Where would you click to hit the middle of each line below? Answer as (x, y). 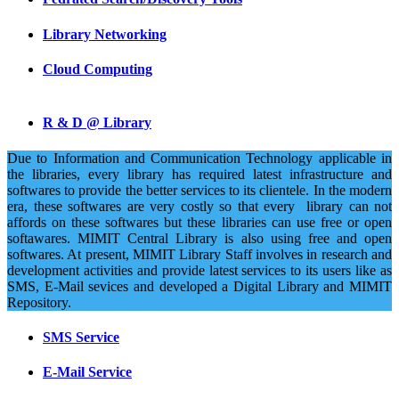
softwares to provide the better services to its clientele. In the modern (199, 190)
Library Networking (105, 34)
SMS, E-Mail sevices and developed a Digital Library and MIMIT (199, 286)
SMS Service (81, 337)
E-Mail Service (87, 372)
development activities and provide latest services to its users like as (199, 270)
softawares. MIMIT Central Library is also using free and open (199, 238)
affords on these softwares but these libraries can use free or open (199, 222)
